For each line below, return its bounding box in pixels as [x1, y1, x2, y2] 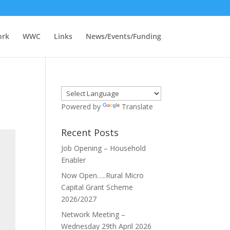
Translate [122, 102, 154, 111]
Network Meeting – [61, 209, 126, 219]
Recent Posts [61, 126, 119, 139]
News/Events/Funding [85, 31, 161, 41]
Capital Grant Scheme [61, 182, 133, 192]
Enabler [61, 155, 86, 165]
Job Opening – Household [61, 143, 146, 153]
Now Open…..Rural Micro [61, 170, 144, 180]
